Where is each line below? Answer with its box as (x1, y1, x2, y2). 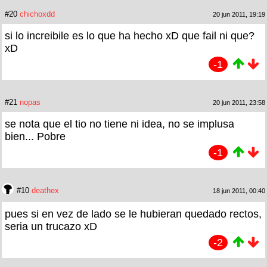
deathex (32, 186, 59, 195)
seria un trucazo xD (5, 221, 97, 233)
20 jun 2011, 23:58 (213, 99, 265, 107)
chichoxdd (20, 10, 55, 19)
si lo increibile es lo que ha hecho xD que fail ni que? (5, 30, 254, 42)
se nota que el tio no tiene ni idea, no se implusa (5, 118, 234, 131)
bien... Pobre (5, 131, 66, 143)
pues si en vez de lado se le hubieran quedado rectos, (5, 208, 262, 221)
